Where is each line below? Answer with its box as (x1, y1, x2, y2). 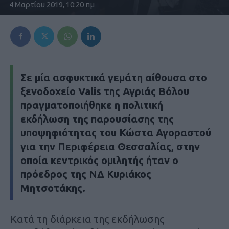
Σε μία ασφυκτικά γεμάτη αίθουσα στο (20, 72, 207, 84)
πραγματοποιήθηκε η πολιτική (20, 99, 163, 111)
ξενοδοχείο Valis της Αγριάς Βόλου (20, 85, 189, 98)
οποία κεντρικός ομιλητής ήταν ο (20, 154, 178, 167)
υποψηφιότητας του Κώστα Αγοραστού (20, 127, 211, 139)
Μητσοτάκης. (20, 182, 85, 194)
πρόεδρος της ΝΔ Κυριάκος (20, 168, 151, 180)
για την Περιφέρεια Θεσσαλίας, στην (20, 141, 200, 153)
